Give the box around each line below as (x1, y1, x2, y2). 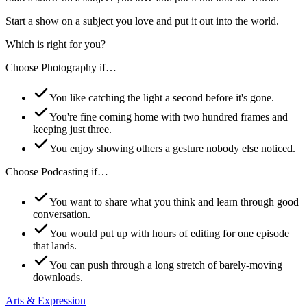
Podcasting (41, 165, 88, 177)
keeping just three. (33, 123, 112, 135)
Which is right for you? (5, 38, 106, 50)
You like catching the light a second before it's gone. (49, 91, 274, 103)
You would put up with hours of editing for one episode (49, 227, 289, 239)
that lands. (33, 239, 77, 251)
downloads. (33, 271, 83, 283)
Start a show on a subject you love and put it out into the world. (5, 14, 279, 27)
